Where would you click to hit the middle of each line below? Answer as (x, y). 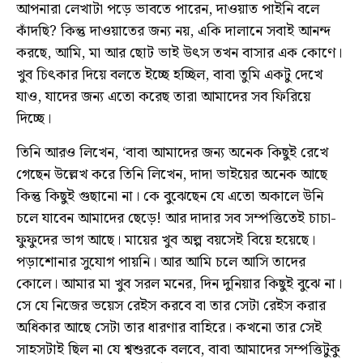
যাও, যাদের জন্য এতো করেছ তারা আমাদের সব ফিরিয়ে (163, 97)
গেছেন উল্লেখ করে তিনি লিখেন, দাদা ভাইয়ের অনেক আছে (172, 174)
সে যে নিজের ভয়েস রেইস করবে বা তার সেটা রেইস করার (171, 305)
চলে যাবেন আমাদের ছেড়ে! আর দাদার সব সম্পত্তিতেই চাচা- (176, 218)
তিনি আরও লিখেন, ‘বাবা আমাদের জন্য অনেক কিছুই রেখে (172, 152)
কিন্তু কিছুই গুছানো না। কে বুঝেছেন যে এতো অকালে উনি (170, 196)
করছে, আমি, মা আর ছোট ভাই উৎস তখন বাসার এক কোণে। (179, 53)
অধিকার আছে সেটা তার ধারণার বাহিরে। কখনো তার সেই (169, 327)
